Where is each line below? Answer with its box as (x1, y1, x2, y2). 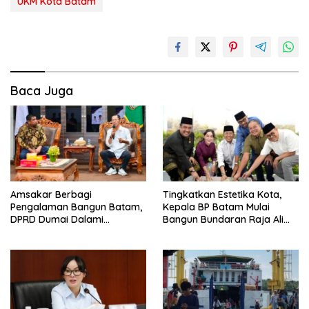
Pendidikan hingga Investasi (10, 226, 138, 239)
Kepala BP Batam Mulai (163, 201, 270, 214)
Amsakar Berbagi (10, 188, 92, 201)
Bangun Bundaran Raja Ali (163, 213, 283, 226)
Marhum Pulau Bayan (163, 226, 261, 239)
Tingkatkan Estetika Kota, (163, 188, 281, 201)
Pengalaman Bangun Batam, (10, 201, 142, 214)
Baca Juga (10, 83, 73, 99)
